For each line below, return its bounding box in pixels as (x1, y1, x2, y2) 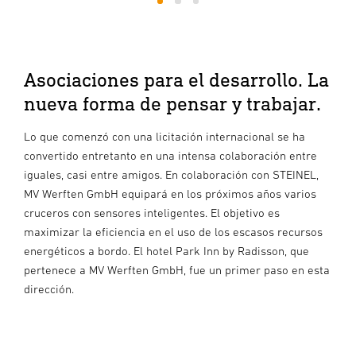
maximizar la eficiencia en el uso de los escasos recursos (24, 225, 323, 239)
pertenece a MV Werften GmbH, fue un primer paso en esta (24, 263, 330, 277)
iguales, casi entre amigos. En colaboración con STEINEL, (24, 168, 319, 182)
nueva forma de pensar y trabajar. (24, 91, 321, 115)
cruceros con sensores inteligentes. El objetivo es (24, 206, 280, 220)
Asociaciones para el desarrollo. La (24, 68, 329, 91)
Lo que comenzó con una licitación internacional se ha (24, 130, 305, 144)
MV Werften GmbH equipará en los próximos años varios (24, 187, 316, 201)
